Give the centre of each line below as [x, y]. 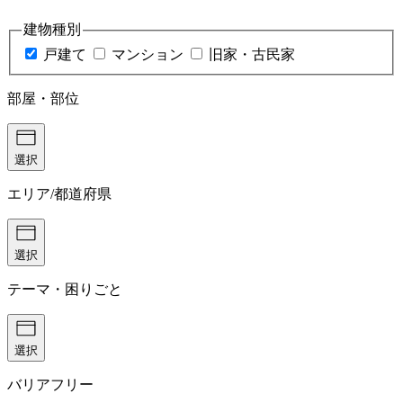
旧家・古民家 [252, 54]
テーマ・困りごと [65, 289]
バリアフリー [50, 384]
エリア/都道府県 [59, 193]
